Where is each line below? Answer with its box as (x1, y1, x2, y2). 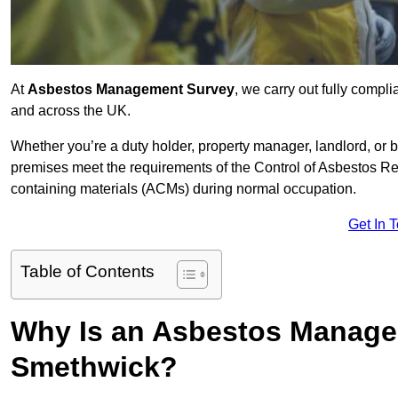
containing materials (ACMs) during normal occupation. (11, 181, 356, 197)
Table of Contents (20, 262, 155, 282)
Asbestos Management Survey (28, 82, 235, 98)
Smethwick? (11, 351, 178, 384)
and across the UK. (11, 103, 131, 119)
